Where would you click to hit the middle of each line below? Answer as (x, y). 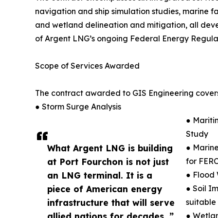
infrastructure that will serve (111, 203)
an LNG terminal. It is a (100, 175)
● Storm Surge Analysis (78, 107)
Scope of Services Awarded (87, 66)
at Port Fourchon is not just (108, 162)
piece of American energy (105, 189)
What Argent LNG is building (110, 148)
